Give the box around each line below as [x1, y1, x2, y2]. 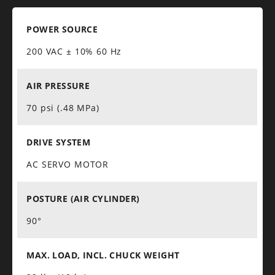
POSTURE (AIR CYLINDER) [26, 192, 142, 204]
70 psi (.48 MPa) [26, 101, 99, 114]
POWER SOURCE [26, 23, 101, 35]
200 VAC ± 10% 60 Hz [26, 45, 122, 57]
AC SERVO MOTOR [26, 158, 109, 170]
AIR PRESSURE [26, 79, 93, 91]
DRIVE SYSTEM [26, 136, 91, 148]
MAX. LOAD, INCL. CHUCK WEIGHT [26, 249, 185, 261]
